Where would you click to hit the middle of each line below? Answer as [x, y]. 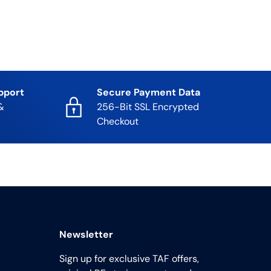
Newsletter [86, 235]
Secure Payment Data [149, 93]
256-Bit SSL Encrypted [148, 107]
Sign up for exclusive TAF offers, [129, 259]
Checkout [118, 122]
